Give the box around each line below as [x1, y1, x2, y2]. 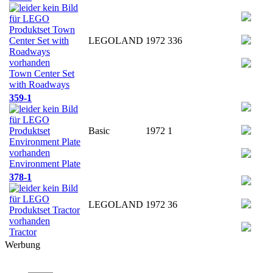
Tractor [9, 226, 37, 237]
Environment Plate [9, 158, 80, 169]
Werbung [5, 239, 40, 250]
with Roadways [9, 79, 69, 90]
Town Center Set [9, 68, 74, 79]
